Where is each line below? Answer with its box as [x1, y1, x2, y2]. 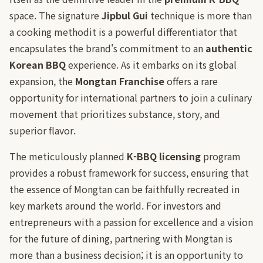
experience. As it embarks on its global [66, 58, 237, 72]
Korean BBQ [9, 58, 66, 72]
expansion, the [9, 74, 75, 88]
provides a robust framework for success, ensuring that [9, 166, 249, 180]
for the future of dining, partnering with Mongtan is [9, 231, 232, 245]
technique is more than [148, 8, 252, 22]
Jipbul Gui [102, 8, 148, 22]
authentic [205, 41, 252, 55]
